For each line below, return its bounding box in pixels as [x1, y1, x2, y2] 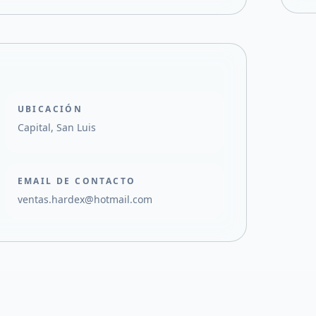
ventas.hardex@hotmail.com [17, 193, 152, 206]
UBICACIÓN [17, 103, 83, 115]
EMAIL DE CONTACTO [17, 175, 136, 187]
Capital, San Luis [17, 121, 96, 134]
